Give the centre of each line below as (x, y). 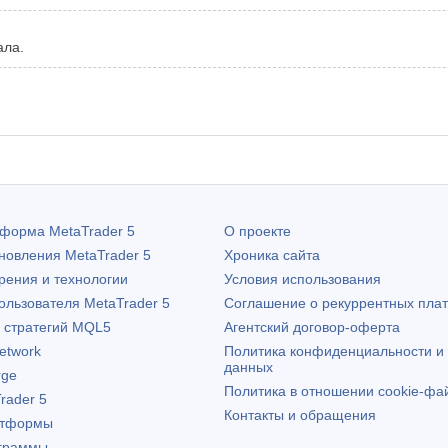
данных (248, 366)
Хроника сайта (272, 254)
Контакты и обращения (300, 414)
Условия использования (302, 278)
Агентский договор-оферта (312, 326)
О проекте (257, 230)
